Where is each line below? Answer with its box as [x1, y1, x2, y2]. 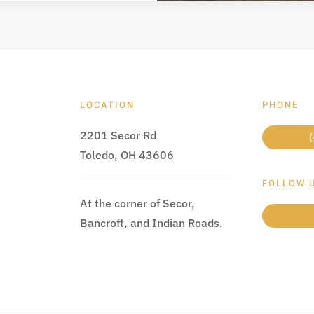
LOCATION [79, 98, 135, 111]
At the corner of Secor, [79, 196, 195, 210]
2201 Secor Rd [79, 128, 156, 142]
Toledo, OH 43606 [79, 148, 174, 162]
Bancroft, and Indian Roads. [79, 216, 223, 230]
